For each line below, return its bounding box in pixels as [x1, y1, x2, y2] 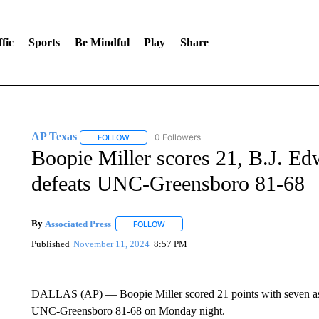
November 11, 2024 [73, 238, 150, 249]
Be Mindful [74, 36, 130, 48]
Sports [28, 36, 60, 48]
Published [31, 238, 70, 249]
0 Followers [154, 132, 201, 142]
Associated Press [44, 218, 111, 229]
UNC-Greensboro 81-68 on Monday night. [31, 305, 225, 317]
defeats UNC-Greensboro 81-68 [31, 172, 305, 195]
